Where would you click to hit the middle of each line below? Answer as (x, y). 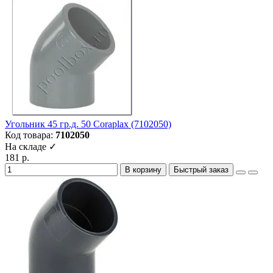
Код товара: (30, 135)
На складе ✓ (31, 147)
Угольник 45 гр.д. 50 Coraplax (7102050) (88, 124)
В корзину (143, 170)
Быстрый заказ (201, 170)
